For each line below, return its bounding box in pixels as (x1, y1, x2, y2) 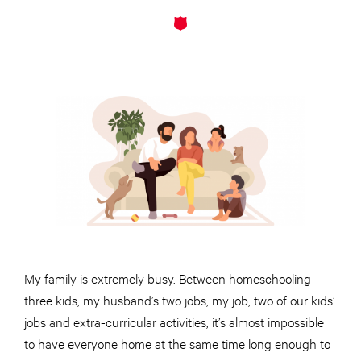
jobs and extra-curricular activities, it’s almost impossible (24, 313, 324, 330)
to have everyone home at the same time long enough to (24, 334, 330, 352)
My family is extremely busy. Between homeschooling (24, 269, 311, 287)
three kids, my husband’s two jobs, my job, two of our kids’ (24, 291, 335, 309)
